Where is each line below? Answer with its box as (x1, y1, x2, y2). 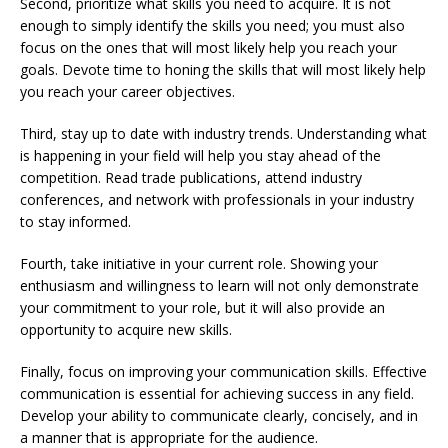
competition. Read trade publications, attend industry (20, 167, 362, 187)
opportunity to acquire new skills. (20, 319, 232, 339)
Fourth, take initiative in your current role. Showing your (20, 253, 378, 273)
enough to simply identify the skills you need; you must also (20, 15, 405, 35)
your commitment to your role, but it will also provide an (20, 297, 385, 317)
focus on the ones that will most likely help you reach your (20, 37, 397, 57)
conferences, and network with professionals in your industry (20, 189, 414, 209)
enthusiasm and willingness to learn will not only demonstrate (20, 275, 419, 295)
